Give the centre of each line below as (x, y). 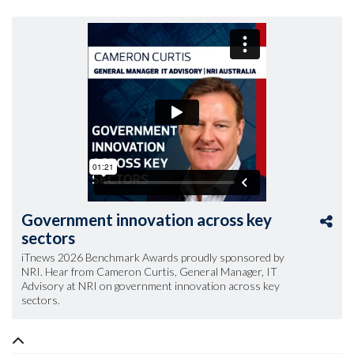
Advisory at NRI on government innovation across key (151, 286)
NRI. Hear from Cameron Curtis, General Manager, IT (149, 272)
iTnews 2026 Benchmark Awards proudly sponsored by (153, 258)
